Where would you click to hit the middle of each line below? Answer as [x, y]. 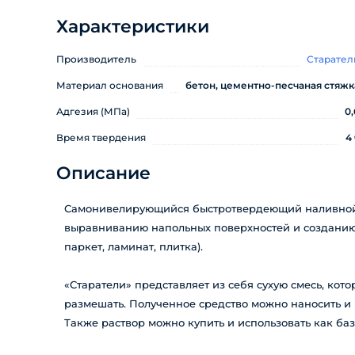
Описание [103, 173]
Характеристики [133, 27]
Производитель [96, 59]
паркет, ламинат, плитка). [134, 246]
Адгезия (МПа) [93, 111]
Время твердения [101, 137]
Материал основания [110, 85]
